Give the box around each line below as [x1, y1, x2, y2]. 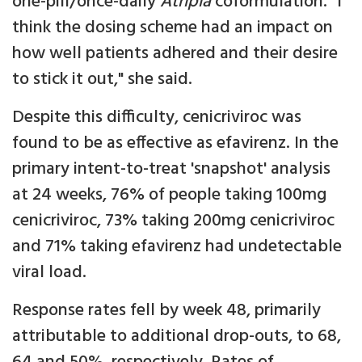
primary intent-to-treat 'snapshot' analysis [12, 155, 330, 184]
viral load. [12, 259, 86, 288]
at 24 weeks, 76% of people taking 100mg [12, 181, 326, 210]
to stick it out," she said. [12, 65, 192, 95]
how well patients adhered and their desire [12, 40, 338, 69]
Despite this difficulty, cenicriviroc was [12, 103, 301, 133]
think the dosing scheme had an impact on [12, 14, 333, 43]
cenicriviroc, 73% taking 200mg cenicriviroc [12, 207, 335, 236]
